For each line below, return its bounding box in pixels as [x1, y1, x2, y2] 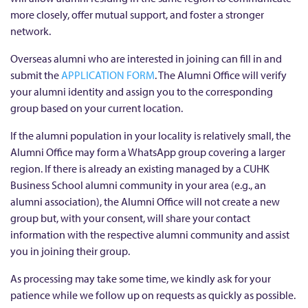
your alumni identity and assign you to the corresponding [10, 85, 273, 99]
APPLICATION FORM [61, 68, 155, 82]
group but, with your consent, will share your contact [10, 211, 250, 225]
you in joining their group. [10, 244, 130, 258]
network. [10, 24, 51, 38]
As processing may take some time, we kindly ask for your [10, 272, 271, 286]
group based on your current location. [10, 101, 183, 115]
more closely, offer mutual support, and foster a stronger [10, 8, 264, 22]
